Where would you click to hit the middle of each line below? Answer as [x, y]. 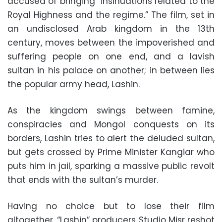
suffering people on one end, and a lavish [111, 56]
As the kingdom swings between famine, [111, 110]
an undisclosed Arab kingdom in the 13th [111, 28]
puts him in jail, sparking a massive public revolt [111, 166]
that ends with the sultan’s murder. [83, 180]
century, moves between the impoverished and [111, 42]
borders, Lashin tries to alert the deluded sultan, [111, 138]
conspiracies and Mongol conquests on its [111, 124]
